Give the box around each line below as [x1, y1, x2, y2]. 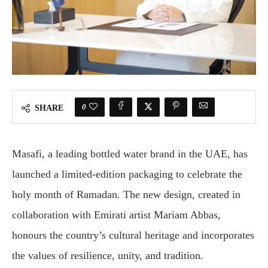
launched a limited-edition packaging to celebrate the [12, 168, 242, 181]
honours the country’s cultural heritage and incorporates [12, 229, 254, 242]
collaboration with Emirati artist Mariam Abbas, [12, 209, 221, 221]
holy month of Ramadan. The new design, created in [12, 188, 240, 201]
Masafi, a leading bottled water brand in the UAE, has [12, 148, 248, 160]
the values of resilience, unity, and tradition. [12, 249, 203, 262]
